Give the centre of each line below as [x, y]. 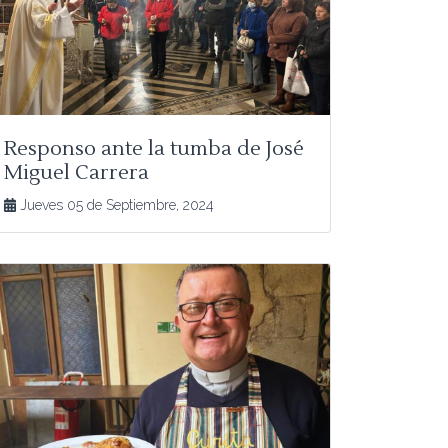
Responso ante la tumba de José [154, 148]
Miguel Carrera [76, 172]
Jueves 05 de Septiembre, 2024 [115, 204]
